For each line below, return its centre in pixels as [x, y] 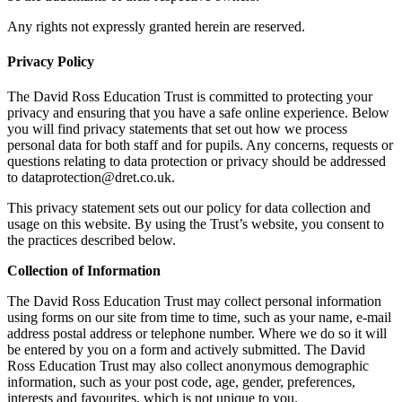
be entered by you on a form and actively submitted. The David [186, 350]
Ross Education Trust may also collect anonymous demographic [188, 366]
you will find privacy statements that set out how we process [177, 129]
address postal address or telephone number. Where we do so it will [197, 334]
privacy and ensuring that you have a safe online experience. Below [198, 113]
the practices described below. [92, 240]
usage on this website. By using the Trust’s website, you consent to [196, 224]
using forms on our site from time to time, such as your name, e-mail [199, 318]
